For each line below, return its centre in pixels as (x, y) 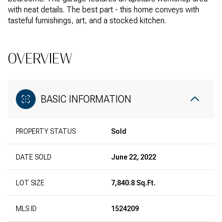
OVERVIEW (40, 59)
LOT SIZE (30, 183)
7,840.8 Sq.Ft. (133, 183)
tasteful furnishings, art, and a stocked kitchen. (87, 21)
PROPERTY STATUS (46, 131)
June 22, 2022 (134, 157)
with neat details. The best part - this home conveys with (104, 10)
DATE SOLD (34, 157)
